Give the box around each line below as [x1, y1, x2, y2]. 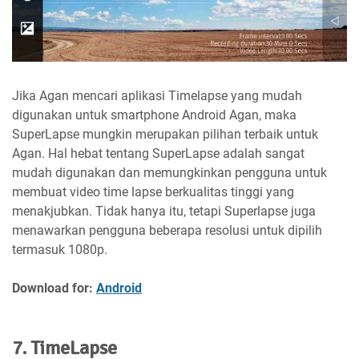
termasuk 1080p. [12, 242, 107, 258]
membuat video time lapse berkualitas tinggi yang [12, 184, 294, 200]
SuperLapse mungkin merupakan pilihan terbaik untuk [12, 127, 318, 143]
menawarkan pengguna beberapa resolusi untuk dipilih [12, 223, 322, 239]
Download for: [12, 280, 96, 296]
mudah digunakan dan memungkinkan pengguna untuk [12, 165, 327, 181]
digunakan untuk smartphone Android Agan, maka [12, 107, 296, 123]
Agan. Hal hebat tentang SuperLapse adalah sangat [12, 146, 305, 162]
